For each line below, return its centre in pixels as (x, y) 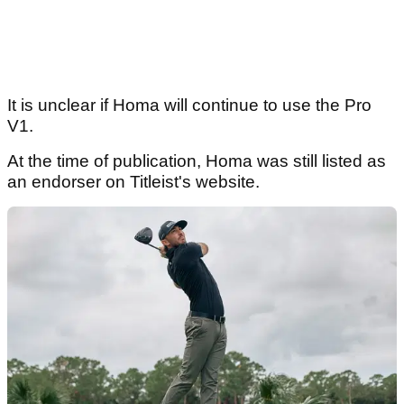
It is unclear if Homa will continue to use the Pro (189, 106)
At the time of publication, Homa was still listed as (197, 161)
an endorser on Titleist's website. (136, 182)
